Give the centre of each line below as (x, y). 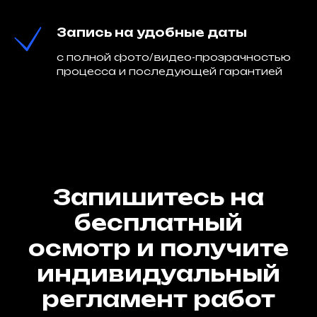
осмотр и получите (158, 248)
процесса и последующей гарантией (169, 71)
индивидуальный (158, 273)
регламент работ (158, 299)
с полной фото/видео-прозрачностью (174, 57)
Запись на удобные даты (152, 33)
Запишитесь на (158, 197)
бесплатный (158, 223)
